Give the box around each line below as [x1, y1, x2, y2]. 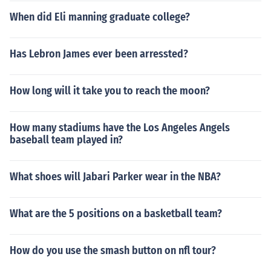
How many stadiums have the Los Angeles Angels [10, 121, 230, 134]
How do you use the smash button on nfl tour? [10, 244, 216, 257]
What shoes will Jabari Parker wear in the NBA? [10, 170, 221, 183]
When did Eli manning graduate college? [10, 10, 190, 24]
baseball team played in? [10, 133, 123, 146]
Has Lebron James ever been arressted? [10, 47, 188, 60]
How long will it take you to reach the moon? [10, 84, 210, 97]
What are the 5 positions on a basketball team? [10, 207, 222, 220]
